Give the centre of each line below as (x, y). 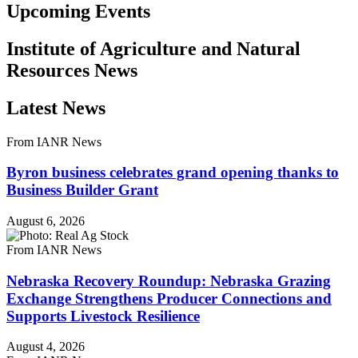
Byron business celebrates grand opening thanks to (173, 173)
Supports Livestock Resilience (103, 316)
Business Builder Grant (82, 190)
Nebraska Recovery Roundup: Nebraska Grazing (169, 280)
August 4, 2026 (46, 347)
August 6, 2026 (46, 221)
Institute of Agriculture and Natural (153, 48)
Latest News (56, 107)
